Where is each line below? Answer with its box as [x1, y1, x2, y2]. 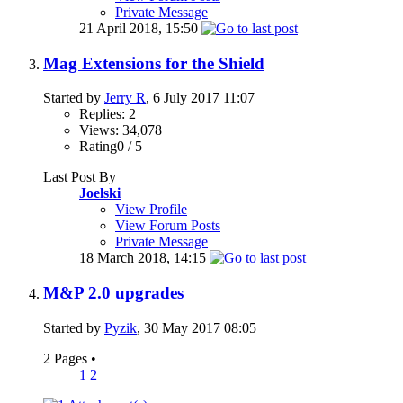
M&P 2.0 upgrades [43, 283, 184, 303]
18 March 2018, [79, 250, 174, 266]
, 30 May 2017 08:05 [137, 319, 256, 336]
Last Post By [43, 169, 116, 185]
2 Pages [43, 350, 91, 366]
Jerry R [104, 90, 146, 106]
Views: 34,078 [79, 122, 162, 139]
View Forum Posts [115, 218, 220, 234]
